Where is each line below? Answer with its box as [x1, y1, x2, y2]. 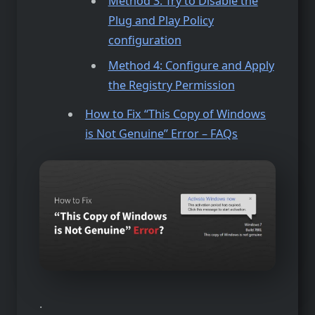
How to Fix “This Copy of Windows [85, 105, 266, 122]
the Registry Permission [108, 77, 235, 94]
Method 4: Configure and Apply [108, 58, 274, 74]
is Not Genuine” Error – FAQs [85, 125, 238, 141]
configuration [108, 32, 181, 49]
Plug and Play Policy [108, 13, 214, 29]
